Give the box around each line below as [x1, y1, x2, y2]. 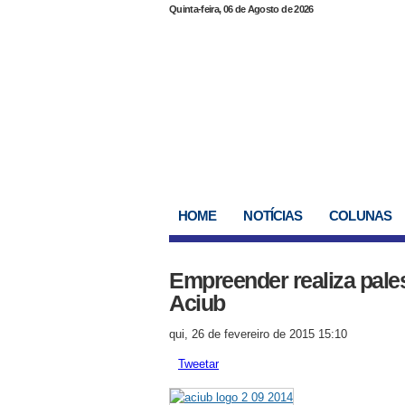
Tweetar [178, 357, 219, 371]
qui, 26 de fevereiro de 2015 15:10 [169, 327, 347, 341]
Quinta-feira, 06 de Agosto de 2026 [169, 4, 314, 14]
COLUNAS [329, 208, 391, 223]
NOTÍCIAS [243, 208, 303, 223]
